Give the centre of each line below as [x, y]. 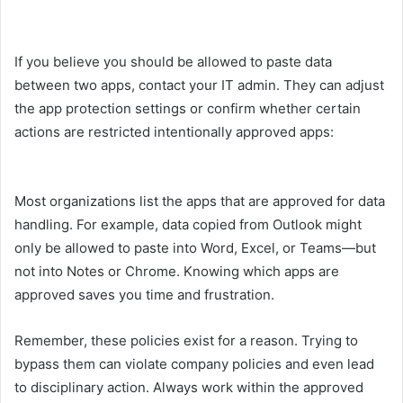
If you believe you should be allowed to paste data [173, 61]
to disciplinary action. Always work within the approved [189, 387]
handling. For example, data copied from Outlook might [188, 224]
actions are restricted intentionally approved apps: [174, 131]
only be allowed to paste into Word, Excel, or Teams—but [195, 247]
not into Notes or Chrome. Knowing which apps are [177, 271]
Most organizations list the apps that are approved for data [200, 201]
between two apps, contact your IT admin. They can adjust [199, 85]
